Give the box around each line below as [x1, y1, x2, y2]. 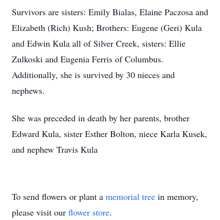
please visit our [12, 206, 68, 218]
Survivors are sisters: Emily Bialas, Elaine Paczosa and [12, 6, 208, 18]
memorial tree [106, 191, 155, 202]
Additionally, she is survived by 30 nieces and [12, 69, 175, 81]
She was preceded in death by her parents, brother [12, 112, 190, 124]
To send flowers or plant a [12, 191, 106, 202]
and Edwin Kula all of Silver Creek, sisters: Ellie [12, 37, 186, 49]
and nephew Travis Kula [12, 143, 98, 155]
